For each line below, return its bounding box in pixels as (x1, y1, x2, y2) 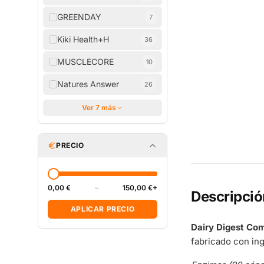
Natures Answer (57, 79, 119, 89)
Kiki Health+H (57, 34, 109, 44)
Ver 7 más (82, 103, 116, 112)
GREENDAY (57, 12, 101, 22)
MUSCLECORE (57, 57, 114, 67)
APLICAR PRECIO (70, 204, 135, 213)
